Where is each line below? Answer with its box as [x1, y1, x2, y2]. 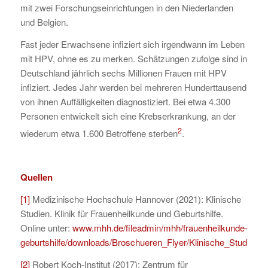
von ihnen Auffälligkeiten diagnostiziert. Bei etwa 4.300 [20, 95, 230, 108]
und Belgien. [20, 15, 68, 28]
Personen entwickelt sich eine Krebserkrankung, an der [20, 109, 236, 122]
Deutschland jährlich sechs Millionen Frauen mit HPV [20, 66, 227, 79]
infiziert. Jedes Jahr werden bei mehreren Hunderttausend [20, 80, 246, 93]
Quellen [20, 170, 53, 184]
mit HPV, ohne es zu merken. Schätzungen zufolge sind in [20, 51, 247, 65]
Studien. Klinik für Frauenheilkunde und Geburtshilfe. [20, 206, 223, 220]
